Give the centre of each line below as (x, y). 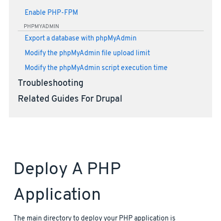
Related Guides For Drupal (70, 99)
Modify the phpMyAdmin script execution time (96, 68)
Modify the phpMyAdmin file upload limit (87, 53)
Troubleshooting (50, 84)
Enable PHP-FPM (51, 13)
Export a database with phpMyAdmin (80, 39)
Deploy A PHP (67, 169)
